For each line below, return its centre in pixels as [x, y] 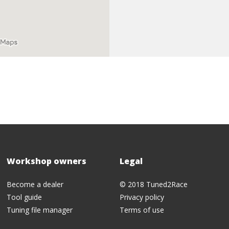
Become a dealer [35, 184]
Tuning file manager [40, 210]
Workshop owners [47, 161]
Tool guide [25, 197]
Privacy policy [142, 197]
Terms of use [142, 210]
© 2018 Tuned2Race [153, 184]
